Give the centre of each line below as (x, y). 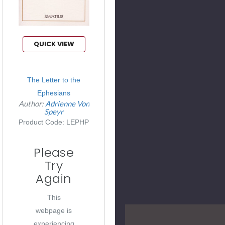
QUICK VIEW (54, 44)
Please (54, 153)
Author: (32, 104)
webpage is (54, 211)
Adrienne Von (67, 104)
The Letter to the (54, 80)
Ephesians (54, 93)
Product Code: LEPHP (54, 122)
